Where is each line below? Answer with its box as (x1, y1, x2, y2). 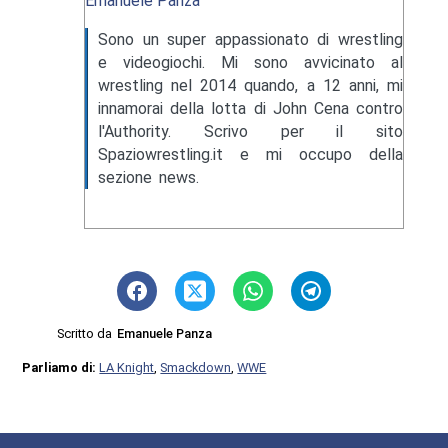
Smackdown (160, 359, 232, 375)
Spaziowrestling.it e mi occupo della (97, 144, 404, 164)
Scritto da (57, 325, 113, 341)
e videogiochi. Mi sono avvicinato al (97, 52, 404, 72)
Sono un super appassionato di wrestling (97, 29, 404, 49)
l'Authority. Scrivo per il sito (97, 121, 404, 141)
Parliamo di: (22, 359, 100, 375)
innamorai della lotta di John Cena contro (97, 98, 404, 118)
